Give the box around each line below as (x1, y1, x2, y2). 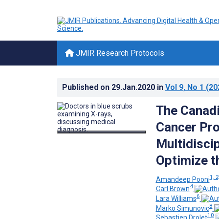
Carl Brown (155, 185, 190, 193)
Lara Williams (155, 194, 197, 202)
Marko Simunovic (155, 204, 209, 212)
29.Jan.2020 (111, 83, 157, 92)
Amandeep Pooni (155, 175, 210, 183)
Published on (62, 83, 111, 92)
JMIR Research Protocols (74, 48, 164, 58)
